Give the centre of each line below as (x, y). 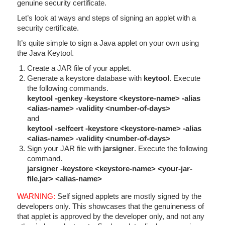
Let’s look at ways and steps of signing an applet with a (106, 18)
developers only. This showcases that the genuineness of (110, 206)
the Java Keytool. (45, 53)
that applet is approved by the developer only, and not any (111, 216)
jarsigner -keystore (61, 168)
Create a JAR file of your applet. (79, 68)
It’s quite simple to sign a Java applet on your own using (108, 43)
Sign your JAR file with (65, 148)
